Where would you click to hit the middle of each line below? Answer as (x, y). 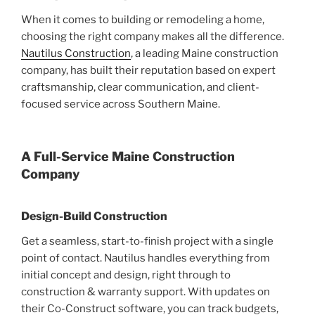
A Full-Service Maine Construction (128, 156)
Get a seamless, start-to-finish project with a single (147, 242)
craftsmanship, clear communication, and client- (140, 88)
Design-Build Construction (94, 217)
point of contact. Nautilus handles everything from (146, 258)
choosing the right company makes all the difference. (153, 37)
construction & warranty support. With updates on (146, 292)
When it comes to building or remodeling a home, (143, 20)
